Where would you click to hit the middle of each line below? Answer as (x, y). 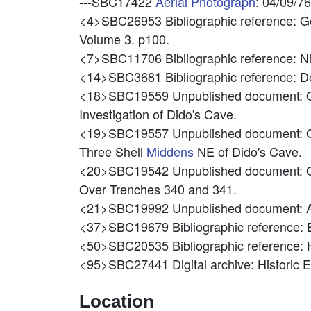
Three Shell (113, 151)
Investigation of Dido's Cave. (158, 114)
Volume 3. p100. (124, 39)
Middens (170, 151)
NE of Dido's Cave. (248, 151)
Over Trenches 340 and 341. (158, 189)
